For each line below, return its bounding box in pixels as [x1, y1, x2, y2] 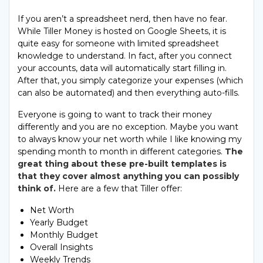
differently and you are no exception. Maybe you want [18, 121, 238, 132]
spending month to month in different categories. [18, 146, 225, 157]
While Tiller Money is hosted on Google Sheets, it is [18, 25, 226, 36]
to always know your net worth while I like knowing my [18, 133, 242, 144]
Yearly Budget [30, 217, 88, 228]
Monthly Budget [30, 229, 98, 240]
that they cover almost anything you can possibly [18, 170, 239, 181]
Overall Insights [30, 241, 93, 252]
